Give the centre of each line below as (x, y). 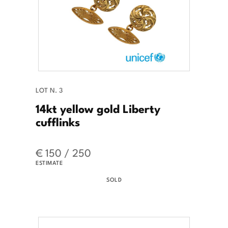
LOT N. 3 (49, 90)
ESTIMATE (49, 162)
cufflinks (58, 121)
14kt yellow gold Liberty (98, 108)
